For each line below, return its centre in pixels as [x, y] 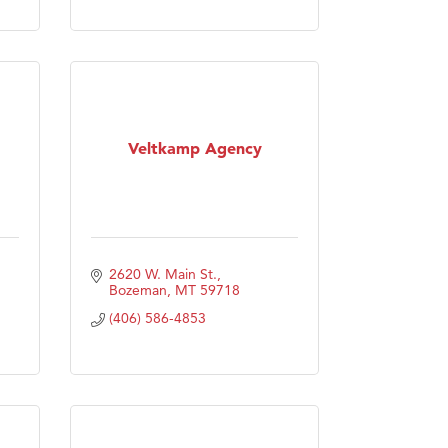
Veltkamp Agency [194, 148]
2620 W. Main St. [162, 273]
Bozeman [137, 289]
